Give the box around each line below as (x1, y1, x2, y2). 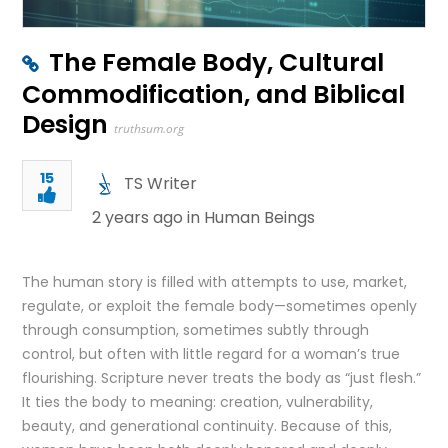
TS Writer (124, 172, 198, 195)
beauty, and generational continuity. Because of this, (22, 416, 393, 436)
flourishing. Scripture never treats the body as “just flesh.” (22, 368, 422, 388)
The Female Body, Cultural (49, 45, 385, 80)
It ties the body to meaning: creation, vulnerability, (22, 392, 374, 412)
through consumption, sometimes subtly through (22, 320, 370, 340)
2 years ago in (92, 206, 205, 229)
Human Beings (204, 206, 316, 229)
